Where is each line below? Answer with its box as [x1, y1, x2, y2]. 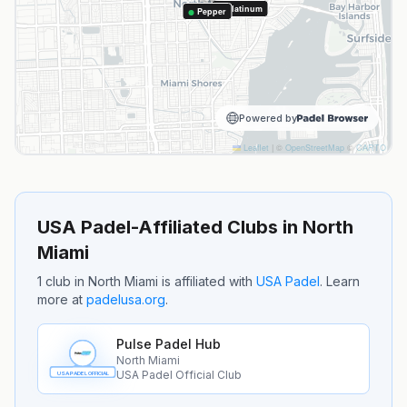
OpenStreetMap [285, 142, 344, 154]
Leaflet [241, 142, 269, 154]
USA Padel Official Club [116, 368, 242, 382]
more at [37, 292, 83, 307]
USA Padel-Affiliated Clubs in [37, 216, 303, 238]
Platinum [225, 3, 263, 15]
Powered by [238, 111, 297, 124]
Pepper [196, 5, 226, 17]
